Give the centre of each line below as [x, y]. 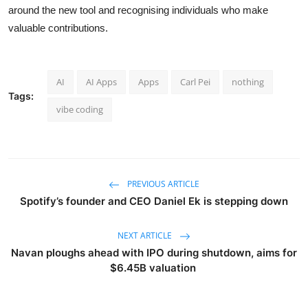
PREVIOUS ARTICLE [162, 184]
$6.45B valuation [154, 268]
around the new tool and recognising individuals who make [138, 10]
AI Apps [101, 82]
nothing [248, 82]
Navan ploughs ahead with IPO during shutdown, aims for [154, 253]
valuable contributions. [58, 28]
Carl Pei [195, 82]
